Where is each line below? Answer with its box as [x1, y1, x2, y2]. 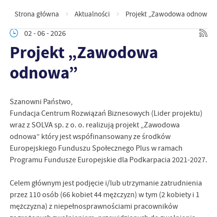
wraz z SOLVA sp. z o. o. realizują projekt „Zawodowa [10, 120, 180, 130]
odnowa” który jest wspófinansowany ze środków [10, 132, 170, 141]
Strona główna [15, 9, 59, 19]
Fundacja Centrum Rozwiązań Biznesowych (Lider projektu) [10, 108, 202, 118]
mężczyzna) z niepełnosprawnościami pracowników [10, 201, 178, 211]
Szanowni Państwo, [10, 97, 73, 107]
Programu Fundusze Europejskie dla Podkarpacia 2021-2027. [10, 155, 207, 165]
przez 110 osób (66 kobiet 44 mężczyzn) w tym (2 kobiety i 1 [10, 190, 200, 200]
